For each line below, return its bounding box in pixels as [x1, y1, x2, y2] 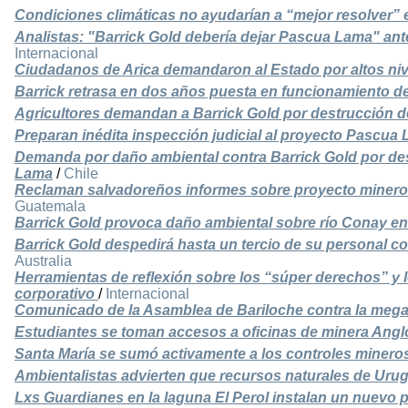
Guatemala [15, 199, 86, 215]
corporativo [15, 286, 98, 302]
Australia [15, 253, 72, 270]
